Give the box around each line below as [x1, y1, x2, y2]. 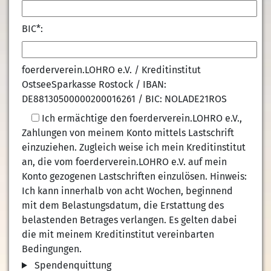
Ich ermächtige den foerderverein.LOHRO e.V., [39, 113, 242, 124]
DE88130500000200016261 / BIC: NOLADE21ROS [21, 93, 227, 105]
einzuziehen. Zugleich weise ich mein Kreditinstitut [21, 142, 246, 153]
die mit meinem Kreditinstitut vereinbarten [21, 229, 214, 240]
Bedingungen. [21, 243, 82, 255]
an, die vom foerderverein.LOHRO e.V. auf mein [21, 156, 227, 168]
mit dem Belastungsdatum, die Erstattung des [21, 200, 224, 211]
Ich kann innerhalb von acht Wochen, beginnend [21, 185, 233, 197]
